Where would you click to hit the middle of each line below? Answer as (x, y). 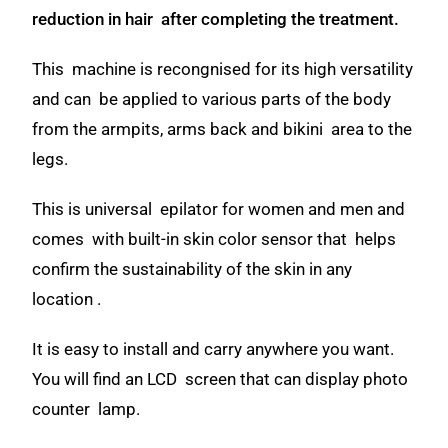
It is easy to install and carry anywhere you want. (215, 349)
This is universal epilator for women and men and (219, 209)
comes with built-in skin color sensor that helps (214, 239)
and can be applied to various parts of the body (214, 99)
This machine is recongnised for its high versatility (223, 69)
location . (69, 299)
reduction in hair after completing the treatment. (218, 19)
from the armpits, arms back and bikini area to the (222, 129)
